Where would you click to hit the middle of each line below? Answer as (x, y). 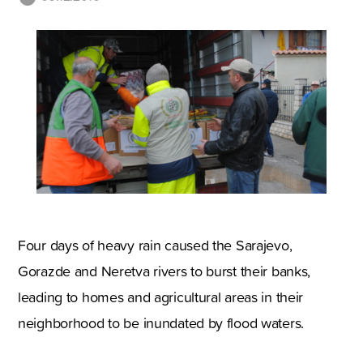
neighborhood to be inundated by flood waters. (161, 322)
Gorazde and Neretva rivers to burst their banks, (164, 271)
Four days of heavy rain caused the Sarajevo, (155, 245)
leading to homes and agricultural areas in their (161, 297)
